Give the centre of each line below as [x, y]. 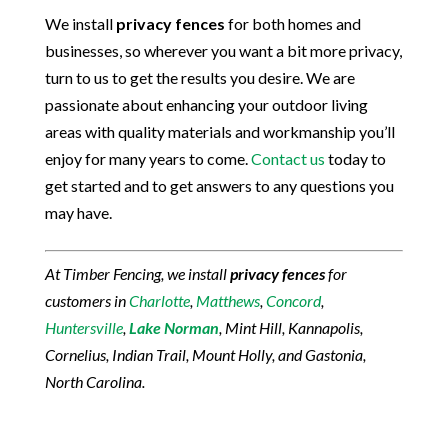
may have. [78, 212]
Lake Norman [173, 327]
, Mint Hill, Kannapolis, [290, 327]
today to [355, 158]
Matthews [227, 300]
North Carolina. [94, 381]
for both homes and [292, 23]
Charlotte [159, 300]
